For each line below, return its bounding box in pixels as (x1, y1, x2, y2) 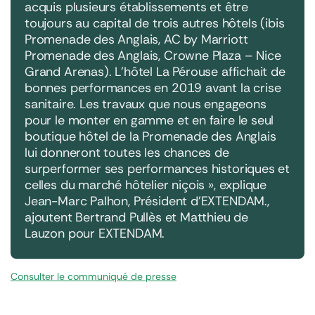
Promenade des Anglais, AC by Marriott (25, 30, 248, 48)
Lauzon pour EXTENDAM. (25, 224, 165, 242)
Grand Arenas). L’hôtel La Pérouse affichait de (25, 63, 285, 80)
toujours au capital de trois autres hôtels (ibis (25, 14, 285, 32)
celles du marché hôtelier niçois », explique (25, 176, 267, 193)
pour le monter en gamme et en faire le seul (25, 111, 274, 129)
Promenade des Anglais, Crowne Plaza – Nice (25, 46, 281, 64)
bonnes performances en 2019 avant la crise (25, 79, 281, 96)
